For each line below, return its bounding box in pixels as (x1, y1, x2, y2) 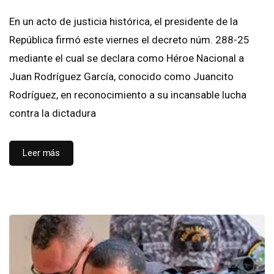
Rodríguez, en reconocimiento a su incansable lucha (9, 89, 246, 102)
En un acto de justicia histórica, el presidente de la (9, 15, 238, 28)
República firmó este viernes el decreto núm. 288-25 (9, 34, 250, 46)
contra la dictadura (9, 107, 96, 120)
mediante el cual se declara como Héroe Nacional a (9, 52, 244, 65)
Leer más (23, 147, 61, 159)
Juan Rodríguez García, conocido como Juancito (9, 70, 234, 83)
